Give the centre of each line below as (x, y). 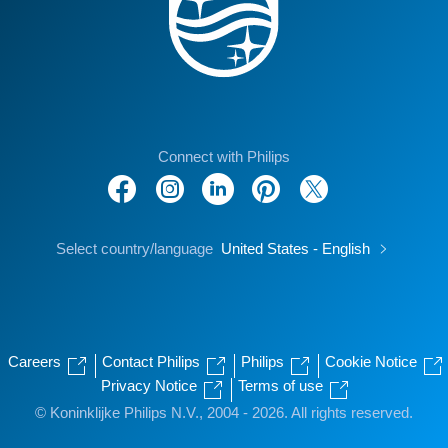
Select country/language (134, 248)
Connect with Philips (224, 156)
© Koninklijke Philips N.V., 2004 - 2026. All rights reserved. (224, 412)
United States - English (297, 248)
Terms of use (282, 385)
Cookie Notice (372, 361)
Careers (36, 361)
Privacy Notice (151, 385)
